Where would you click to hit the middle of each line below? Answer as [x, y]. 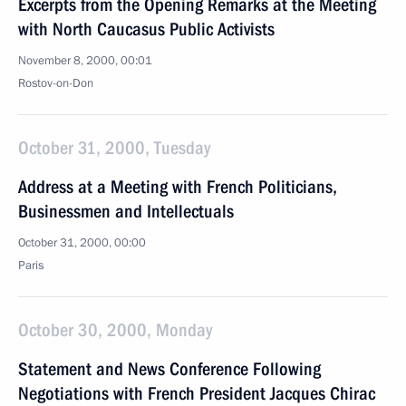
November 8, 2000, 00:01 [85, 61]
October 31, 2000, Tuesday [114, 148]
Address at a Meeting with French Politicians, [178, 187]
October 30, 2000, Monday [115, 330]
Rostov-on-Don [56, 83]
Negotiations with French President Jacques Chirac [197, 393]
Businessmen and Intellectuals [126, 211]
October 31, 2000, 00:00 [82, 243]
